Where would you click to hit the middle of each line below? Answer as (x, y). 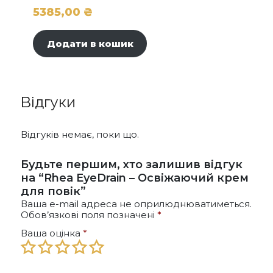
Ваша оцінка (52, 233)
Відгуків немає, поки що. (80, 135)
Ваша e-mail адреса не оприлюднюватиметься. (136, 204)
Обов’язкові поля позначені (89, 215)
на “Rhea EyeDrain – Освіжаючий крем (135, 178)
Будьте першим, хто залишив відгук (132, 165)
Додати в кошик (90, 44)
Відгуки (48, 102)
